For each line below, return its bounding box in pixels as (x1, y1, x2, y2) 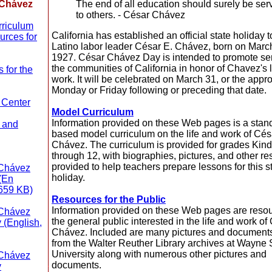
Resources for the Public (52, 194, 166, 205)
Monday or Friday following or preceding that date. (52, 85, 267, 95)
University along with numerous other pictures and (52, 249, 267, 259)
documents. (52, 260, 101, 270)
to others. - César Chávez (76, 10, 185, 20)
